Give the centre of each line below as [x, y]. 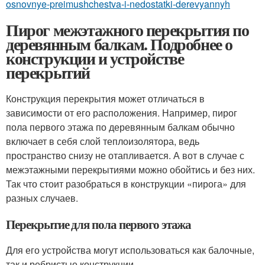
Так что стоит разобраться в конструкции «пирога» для [126, 184]
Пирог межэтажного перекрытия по [127, 30]
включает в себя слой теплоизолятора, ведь [103, 141]
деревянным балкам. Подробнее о [119, 44]
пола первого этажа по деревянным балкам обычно [120, 127]
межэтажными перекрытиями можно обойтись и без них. [130, 169]
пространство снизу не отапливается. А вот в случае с [125, 155]
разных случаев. [42, 198]
